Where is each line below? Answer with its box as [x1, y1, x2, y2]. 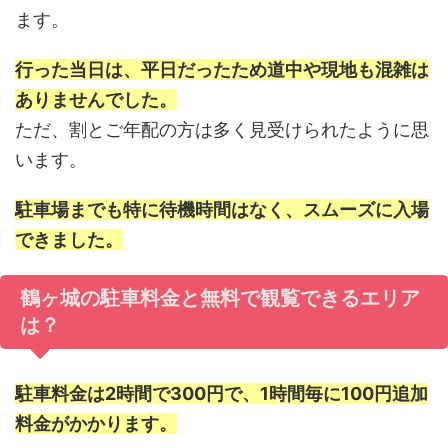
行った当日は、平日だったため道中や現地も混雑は [15, 59, 429, 80]
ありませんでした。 [15, 89, 177, 110]
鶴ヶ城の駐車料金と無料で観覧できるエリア [20, 287, 420, 309]
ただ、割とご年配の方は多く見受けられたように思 [15, 119, 429, 140]
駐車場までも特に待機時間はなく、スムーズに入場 [15, 199, 429, 220]
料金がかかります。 [15, 413, 177, 434]
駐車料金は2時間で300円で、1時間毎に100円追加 [15, 383, 428, 404]
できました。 [15, 229, 123, 250]
